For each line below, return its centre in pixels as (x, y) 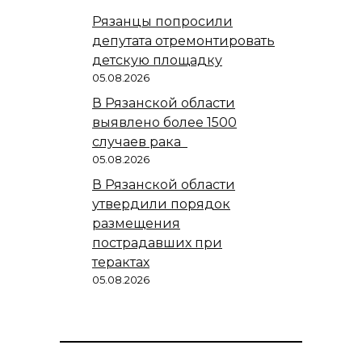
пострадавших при (157, 242)
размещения (136, 223)
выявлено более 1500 (164, 122)
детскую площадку (157, 60)
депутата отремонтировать (183, 40)
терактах (121, 262)
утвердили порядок (161, 204)
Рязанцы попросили (162, 21)
